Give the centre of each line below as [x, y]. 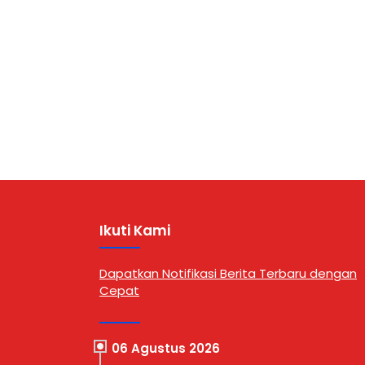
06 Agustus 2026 [166, 348]
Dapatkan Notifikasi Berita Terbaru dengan [228, 273]
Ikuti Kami [135, 231]
